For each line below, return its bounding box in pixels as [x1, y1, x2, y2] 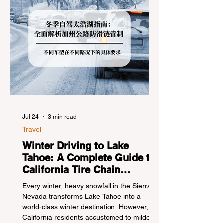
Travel [22, 125, 41, 133]
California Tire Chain [22, 164, 120, 176]
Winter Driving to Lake [22, 140, 129, 152]
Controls [22, 176, 63, 188]
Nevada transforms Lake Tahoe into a [22, 192, 141, 200]
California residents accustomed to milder [22, 213, 153, 221]
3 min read [48, 113, 77, 120]
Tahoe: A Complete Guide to [22, 152, 156, 164]
